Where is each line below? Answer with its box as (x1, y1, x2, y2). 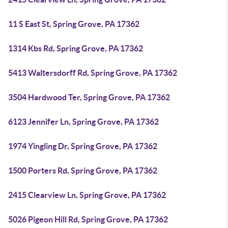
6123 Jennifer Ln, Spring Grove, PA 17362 (8, 117, 159, 126)
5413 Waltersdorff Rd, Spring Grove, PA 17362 (8, 68, 177, 77)
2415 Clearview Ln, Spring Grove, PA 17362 (8, 190, 166, 199)
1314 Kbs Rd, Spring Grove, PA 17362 (8, 44, 143, 53)
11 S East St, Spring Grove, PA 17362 (8, 19, 139, 28)
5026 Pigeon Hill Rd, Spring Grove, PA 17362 (8, 215, 168, 224)
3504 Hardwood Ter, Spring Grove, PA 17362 (8, 93, 170, 102)
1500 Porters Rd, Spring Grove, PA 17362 (8, 166, 157, 175)
